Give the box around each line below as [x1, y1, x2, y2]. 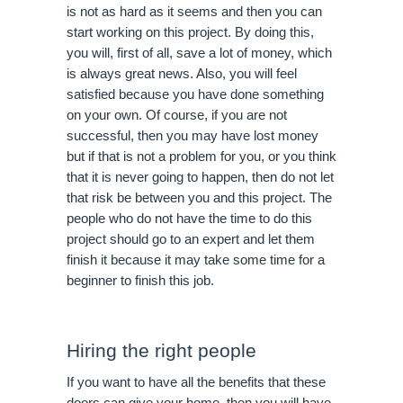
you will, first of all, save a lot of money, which [67, 46, 332, 60]
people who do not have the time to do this [67, 211, 312, 226]
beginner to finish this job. [67, 273, 214, 288]
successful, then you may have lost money [67, 129, 318, 143]
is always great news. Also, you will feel [67, 67, 297, 81]
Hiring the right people [67, 340, 256, 362]
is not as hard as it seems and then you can [67, 4, 322, 19]
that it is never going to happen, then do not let [67, 170, 334, 184]
